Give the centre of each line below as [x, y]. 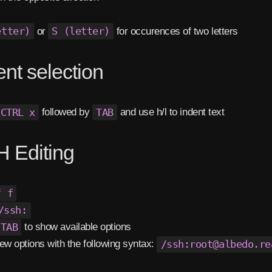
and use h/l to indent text [171, 112]
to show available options [76, 227]
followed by [66, 112]
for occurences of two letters [176, 31]
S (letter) [81, 31]
